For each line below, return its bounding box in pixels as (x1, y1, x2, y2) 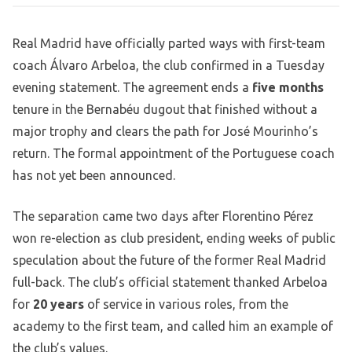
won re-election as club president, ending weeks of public (13, 231, 335, 246)
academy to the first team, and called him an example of (13, 319, 333, 334)
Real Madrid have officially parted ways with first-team (13, 36, 325, 51)
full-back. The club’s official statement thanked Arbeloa (13, 275, 328, 290)
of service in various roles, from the (84, 297, 288, 312)
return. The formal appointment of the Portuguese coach (13, 146, 335, 161)
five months (252, 80, 324, 95)
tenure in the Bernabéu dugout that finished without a (13, 102, 317, 117)
